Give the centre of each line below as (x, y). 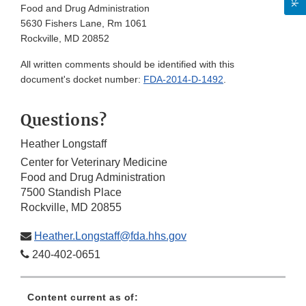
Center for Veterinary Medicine (94, 163)
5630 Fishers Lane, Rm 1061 (84, 24)
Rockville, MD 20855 (71, 208)
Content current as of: (83, 297)
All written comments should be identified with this (127, 65)
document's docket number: (82, 80)
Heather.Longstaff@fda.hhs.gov (110, 236)
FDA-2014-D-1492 (183, 80)
